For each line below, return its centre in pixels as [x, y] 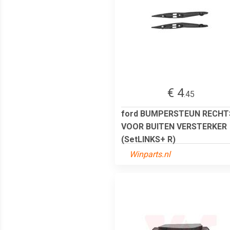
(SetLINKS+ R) [148, 139]
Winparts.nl [150, 154]
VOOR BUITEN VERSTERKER [174, 126]
